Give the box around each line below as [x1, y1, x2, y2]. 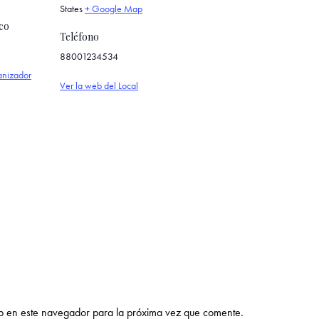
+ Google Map [85, 1, 142, 15]
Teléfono [60, 29, 99, 43]
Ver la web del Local [60, 78, 138, 92]
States [60, 1, 83, 15]
